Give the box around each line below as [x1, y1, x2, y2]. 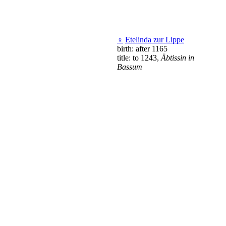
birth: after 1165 [117, 44, 167, 53]
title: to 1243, [117, 53, 161, 62]
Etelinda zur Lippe [125, 35, 184, 44]
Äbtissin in [161, 53, 194, 62]
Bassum [117, 62, 142, 71]
